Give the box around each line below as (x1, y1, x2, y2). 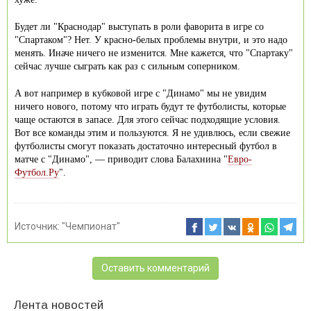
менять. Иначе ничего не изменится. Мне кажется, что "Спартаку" (15, 47, 293, 58)
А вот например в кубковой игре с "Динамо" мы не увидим (15, 87, 267, 99)
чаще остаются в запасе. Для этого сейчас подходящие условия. (15, 114, 280, 125)
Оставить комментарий (101, 262, 210, 274)
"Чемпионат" (62, 220, 120, 232)
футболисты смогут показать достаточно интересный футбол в (15, 140, 277, 151)
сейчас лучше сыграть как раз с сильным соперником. (15, 60, 240, 72)
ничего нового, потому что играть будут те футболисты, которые (15, 101, 286, 112)
